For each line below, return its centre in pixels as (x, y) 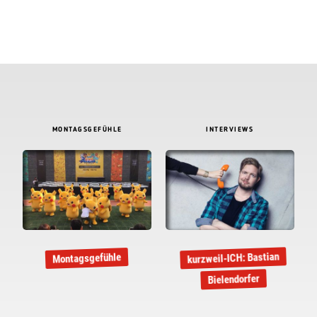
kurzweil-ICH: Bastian (233, 258)
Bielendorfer (234, 279)
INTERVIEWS (230, 129)
